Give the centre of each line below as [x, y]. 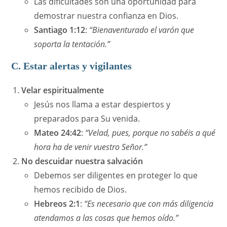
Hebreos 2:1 [57, 204]
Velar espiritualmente [63, 90]
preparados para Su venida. [87, 119]
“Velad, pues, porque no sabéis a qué [150, 133]
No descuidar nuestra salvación [82, 161]
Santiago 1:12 [60, 30]
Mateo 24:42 [58, 133]
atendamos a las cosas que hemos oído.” [106, 218]
